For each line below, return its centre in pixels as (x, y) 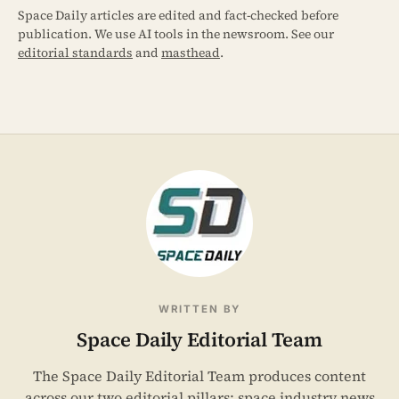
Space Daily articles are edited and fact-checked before (178, 16)
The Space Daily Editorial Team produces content (199, 376)
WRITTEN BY (199, 309)
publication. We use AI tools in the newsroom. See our (176, 34)
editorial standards (75, 53)
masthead (191, 53)
